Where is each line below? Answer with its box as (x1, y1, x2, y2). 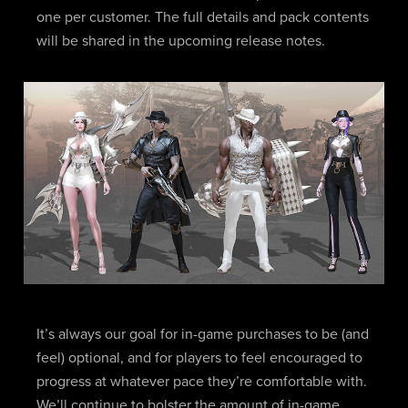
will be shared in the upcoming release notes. (36, 33, 325, 48)
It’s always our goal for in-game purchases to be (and (36, 326, 369, 342)
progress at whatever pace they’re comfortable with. (36, 373, 367, 389)
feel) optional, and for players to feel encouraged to (36, 350, 362, 365)
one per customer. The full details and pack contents (36, 9, 369, 25)
